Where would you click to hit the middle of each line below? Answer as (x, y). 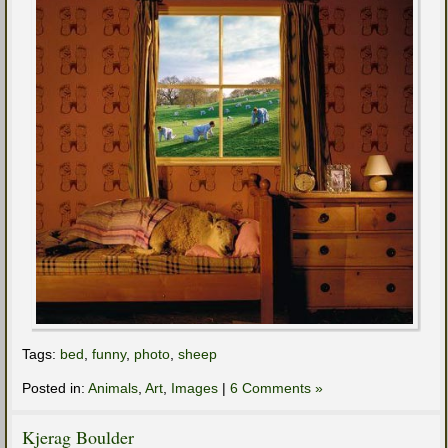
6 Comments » (276, 387)
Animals (113, 387)
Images (194, 387)
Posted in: (55, 387)
